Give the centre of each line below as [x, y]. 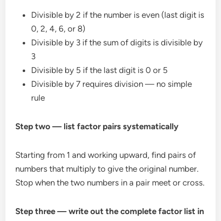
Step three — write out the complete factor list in [110, 211]
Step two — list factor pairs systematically [97, 127]
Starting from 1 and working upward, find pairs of [106, 155]
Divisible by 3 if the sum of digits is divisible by [117, 43]
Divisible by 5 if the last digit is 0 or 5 [100, 70]
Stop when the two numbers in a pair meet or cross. [110, 183]
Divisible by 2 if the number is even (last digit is [118, 15]
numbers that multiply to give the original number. [107, 169]
